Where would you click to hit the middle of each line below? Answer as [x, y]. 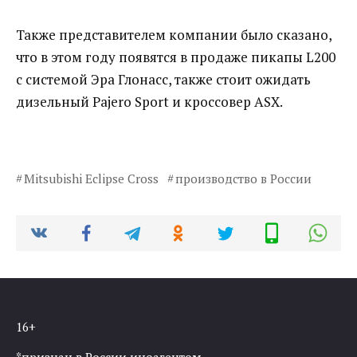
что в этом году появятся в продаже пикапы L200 [176, 57]
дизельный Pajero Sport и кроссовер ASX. [149, 102]
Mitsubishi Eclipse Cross [91, 179]
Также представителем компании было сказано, [174, 35]
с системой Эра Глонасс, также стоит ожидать [163, 80]
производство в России [243, 179]
